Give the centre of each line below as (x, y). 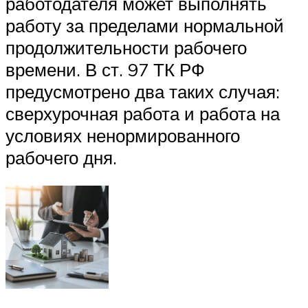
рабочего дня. (61, 157)
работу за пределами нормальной (145, 25)
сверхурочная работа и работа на (143, 113)
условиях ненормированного (123, 135)
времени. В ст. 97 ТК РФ (105, 69)
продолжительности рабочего (126, 47)
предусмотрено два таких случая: (143, 91)
